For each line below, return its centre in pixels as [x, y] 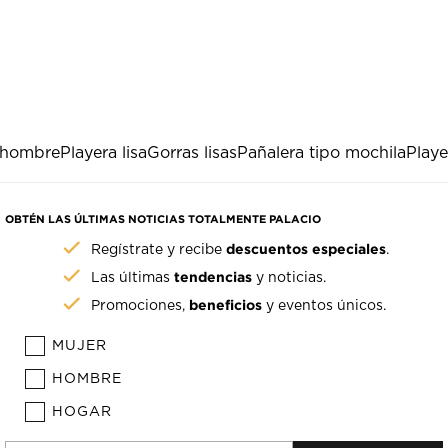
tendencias [213, 277]
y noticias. [289, 278]
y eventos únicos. [324, 306]
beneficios [226, 305]
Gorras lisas [192, 153]
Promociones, [140, 306]
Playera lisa [103, 153]
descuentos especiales [306, 249]
